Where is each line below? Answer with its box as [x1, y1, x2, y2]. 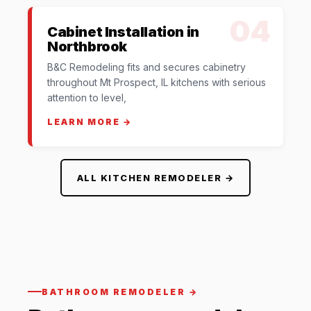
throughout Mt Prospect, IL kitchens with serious [47, 76, 266, 88]
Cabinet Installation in [47, 24, 199, 40]
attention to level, [47, 92, 126, 103]
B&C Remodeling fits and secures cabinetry [47, 61, 246, 73]
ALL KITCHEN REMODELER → [76, 172, 235, 183]
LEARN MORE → [47, 117, 132, 127]
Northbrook [47, 38, 127, 55]
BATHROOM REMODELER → [42, 286, 198, 297]
